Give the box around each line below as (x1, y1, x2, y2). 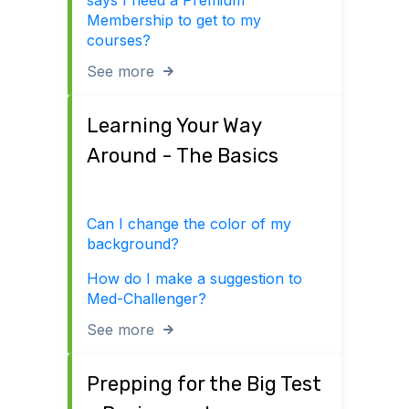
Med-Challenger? (87, 288, 206, 308)
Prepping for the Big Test (87, 371, 321, 396)
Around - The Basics (87, 143, 278, 169)
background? (87, 234, 179, 253)
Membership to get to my (87, 11, 261, 30)
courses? (87, 31, 151, 50)
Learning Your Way (87, 113, 261, 139)
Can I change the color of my (87, 214, 291, 233)
